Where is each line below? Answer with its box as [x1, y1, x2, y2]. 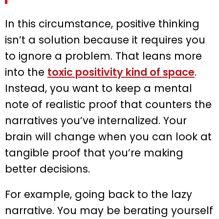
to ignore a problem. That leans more [5, 48, 202, 63]
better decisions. [5, 161, 90, 176]
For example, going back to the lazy [5, 187, 192, 201]
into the [5, 65, 47, 79]
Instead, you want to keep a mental [5, 81, 192, 95]
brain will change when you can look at [5, 129, 212, 144]
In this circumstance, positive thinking [5, 16, 199, 31]
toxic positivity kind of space [47, 65, 195, 79]
